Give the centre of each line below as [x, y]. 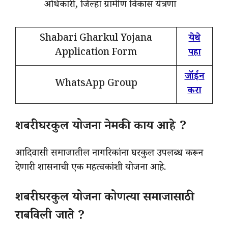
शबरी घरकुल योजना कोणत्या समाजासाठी [105, 199]
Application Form [96, 54]
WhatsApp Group [96, 85]
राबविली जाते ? [50, 217]
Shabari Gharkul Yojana [96, 39]
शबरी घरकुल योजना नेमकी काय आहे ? [101, 127]
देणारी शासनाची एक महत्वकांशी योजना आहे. [91, 168]
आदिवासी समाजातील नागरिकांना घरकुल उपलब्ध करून [109, 154]
